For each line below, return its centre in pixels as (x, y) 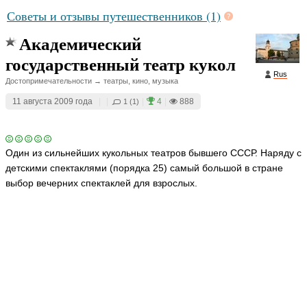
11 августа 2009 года (52, 101)
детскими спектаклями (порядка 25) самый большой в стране (144, 168)
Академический (80, 44)
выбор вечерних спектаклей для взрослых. (101, 183)
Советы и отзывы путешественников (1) (114, 16)
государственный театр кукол (121, 64)
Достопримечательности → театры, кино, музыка (92, 81)
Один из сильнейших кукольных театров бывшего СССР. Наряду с (153, 153)
